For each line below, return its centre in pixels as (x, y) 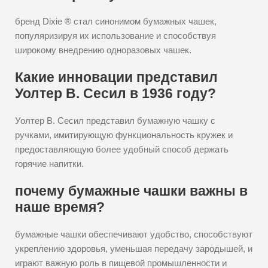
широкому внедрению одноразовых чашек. (103, 50)
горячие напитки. (49, 164)
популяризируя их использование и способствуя (115, 36)
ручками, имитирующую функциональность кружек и (124, 135)
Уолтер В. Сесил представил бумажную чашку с (115, 121)
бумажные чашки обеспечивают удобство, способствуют (134, 234)
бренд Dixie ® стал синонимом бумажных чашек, (116, 21)
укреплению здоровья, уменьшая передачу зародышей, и (134, 249)
